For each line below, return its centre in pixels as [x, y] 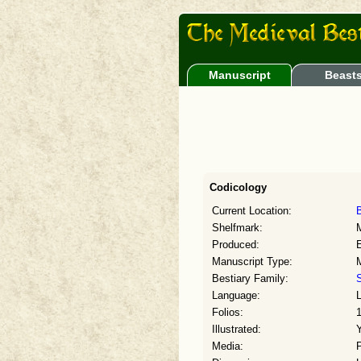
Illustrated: [237, 330]
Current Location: [252, 211]
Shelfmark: [237, 228]
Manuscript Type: [252, 262]
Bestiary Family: [250, 279]
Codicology [238, 187]
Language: [236, 296]
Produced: [236, 245]
